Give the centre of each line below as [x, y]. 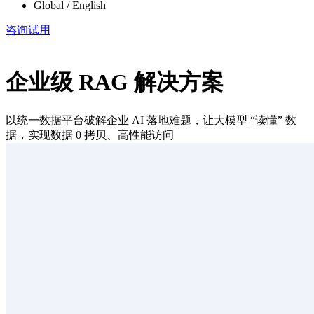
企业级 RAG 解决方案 [115, 82]
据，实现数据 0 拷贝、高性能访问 [90, 135]
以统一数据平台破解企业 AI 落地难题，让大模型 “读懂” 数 [151, 120]
